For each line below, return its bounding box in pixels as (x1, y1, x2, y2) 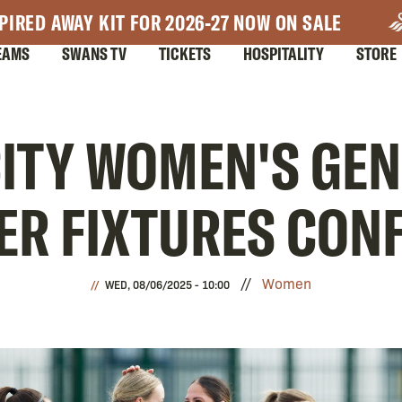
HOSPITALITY (243, 42, 324, 65)
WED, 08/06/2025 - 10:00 (105, 277, 230, 292)
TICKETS (159, 42, 211, 65)
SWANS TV (62, 42, 127, 65)
